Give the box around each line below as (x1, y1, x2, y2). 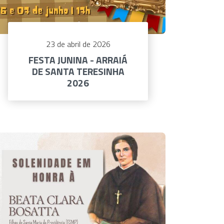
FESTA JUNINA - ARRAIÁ (28, 52, 127, 67)
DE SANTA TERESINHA (31, 64, 124, 79)
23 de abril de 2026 (45, 38, 110, 50)
